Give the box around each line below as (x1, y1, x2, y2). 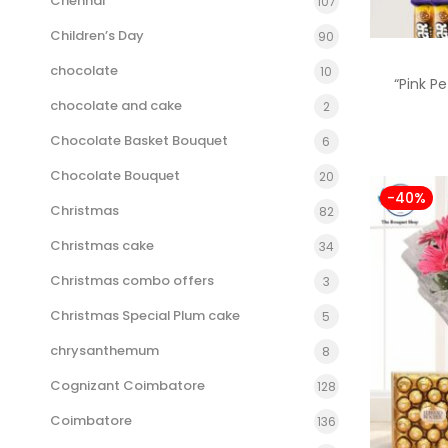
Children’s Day (50, 26, 144, 45)
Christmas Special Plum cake (50, 306, 240, 325)
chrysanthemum (50, 341, 159, 360)
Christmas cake (50, 236, 154, 255)
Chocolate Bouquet (50, 166, 180, 185)
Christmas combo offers (50, 271, 214, 290)
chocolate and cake (50, 96, 182, 115)
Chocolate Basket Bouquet (50, 131, 228, 150)
